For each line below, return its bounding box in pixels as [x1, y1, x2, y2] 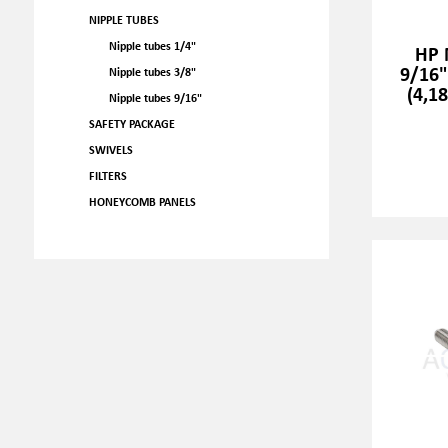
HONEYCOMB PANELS [88, 194, 196, 209]
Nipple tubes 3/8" [108, 64, 196, 79]
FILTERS [88, 168, 127, 183]
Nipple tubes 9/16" [108, 90, 202, 105]
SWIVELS [88, 142, 133, 157]
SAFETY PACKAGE [88, 116, 175, 131]
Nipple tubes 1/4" [108, 38, 196, 53]
